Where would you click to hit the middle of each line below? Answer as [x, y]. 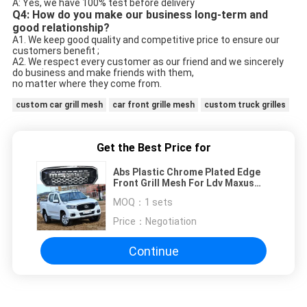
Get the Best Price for [153, 148]
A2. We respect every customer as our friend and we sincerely [148, 62]
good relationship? [61, 28]
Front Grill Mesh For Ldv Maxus [184, 183]
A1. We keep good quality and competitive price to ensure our [146, 40]
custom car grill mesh [59, 105]
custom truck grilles [245, 105]
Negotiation [171, 222]
